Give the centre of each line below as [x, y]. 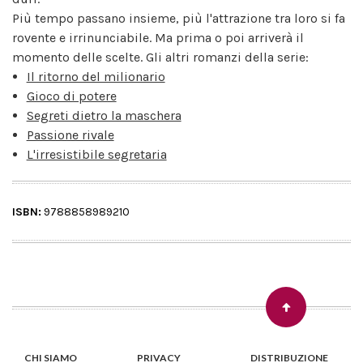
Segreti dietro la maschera [104, 115]
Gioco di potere [71, 96]
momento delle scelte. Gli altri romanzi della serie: [160, 57]
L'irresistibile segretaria [96, 154]
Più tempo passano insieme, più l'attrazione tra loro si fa [179, 18]
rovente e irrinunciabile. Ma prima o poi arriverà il [158, 37]
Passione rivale [70, 135]
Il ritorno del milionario [96, 76]
